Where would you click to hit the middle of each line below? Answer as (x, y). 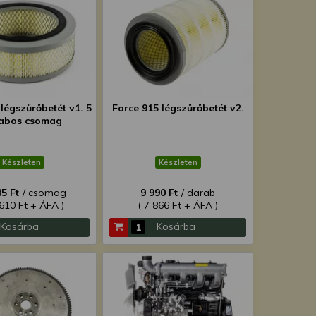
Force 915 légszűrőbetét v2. (178, 108)
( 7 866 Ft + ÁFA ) (178, 205)
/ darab (198, 193)
